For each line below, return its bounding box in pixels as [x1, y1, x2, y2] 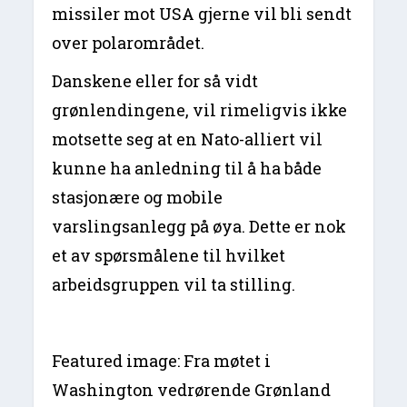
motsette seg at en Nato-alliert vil [52, 128, 323, 151]
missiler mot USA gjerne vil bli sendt [52, 3, 352, 25]
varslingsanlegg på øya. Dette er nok [52, 215, 347, 238]
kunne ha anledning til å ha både [52, 157, 323, 180]
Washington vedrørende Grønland [52, 379, 332, 402]
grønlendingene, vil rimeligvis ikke [52, 99, 348, 122]
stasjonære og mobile [52, 186, 223, 209]
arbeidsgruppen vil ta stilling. [52, 273, 296, 296]
